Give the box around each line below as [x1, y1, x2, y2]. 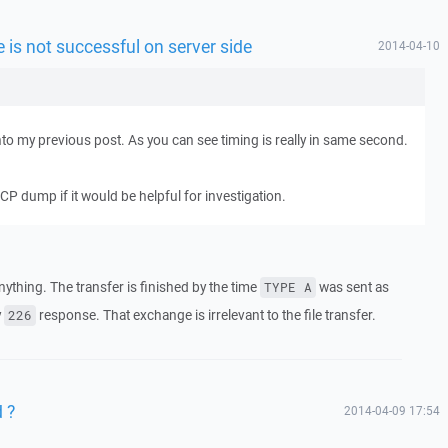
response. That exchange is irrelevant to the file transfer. [35, 306, 376, 324]
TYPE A [263, 279, 312, 296]
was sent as [315, 278, 389, 296]
